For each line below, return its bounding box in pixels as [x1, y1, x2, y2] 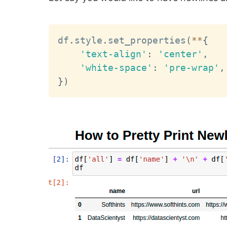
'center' [158, 48, 203, 59]
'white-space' [80, 62, 153, 73]
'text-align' [80, 48, 147, 59]
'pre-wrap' [164, 62, 220, 73]
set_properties [108, 34, 186, 46]
